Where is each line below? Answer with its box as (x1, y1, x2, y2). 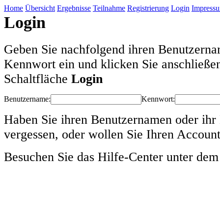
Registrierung (127, 4, 169, 12)
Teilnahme (93, 4, 125, 12)
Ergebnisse (57, 4, 91, 12)
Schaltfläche (4, 72, 71, 86)
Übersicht (25, 4, 55, 12)
